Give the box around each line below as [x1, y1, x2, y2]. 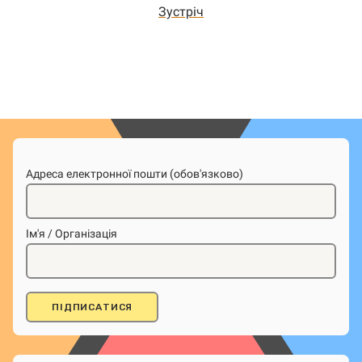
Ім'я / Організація [26, 227, 117, 240]
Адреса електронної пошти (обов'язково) [26, 167, 243, 180]
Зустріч [158, 4, 204, 19]
